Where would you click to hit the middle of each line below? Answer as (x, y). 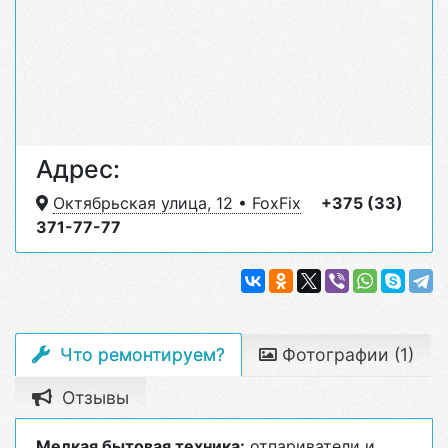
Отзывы (93, 397)
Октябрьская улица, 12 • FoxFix (177, 203)
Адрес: (78, 169)
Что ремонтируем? (140, 354)
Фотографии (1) (345, 354)
